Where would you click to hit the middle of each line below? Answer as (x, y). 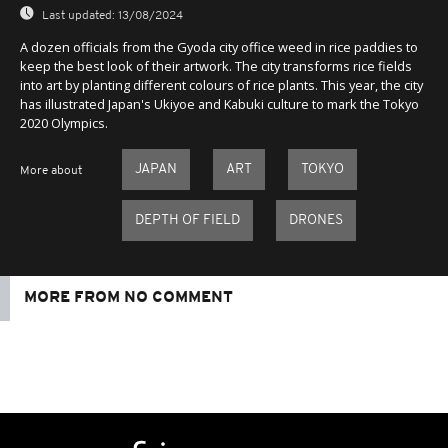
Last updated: (78, 16)
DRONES (315, 220)
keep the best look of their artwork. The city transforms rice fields (216, 65)
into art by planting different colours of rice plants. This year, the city (221, 84)
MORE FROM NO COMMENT (128, 297)
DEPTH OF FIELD (187, 220)
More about (51, 170)
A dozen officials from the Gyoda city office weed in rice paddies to (219, 46)
